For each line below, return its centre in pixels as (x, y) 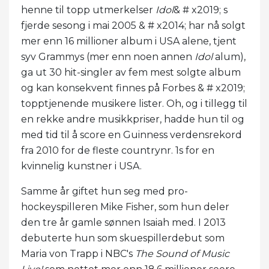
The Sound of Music (182, 253)
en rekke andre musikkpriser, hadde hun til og (133, 119)
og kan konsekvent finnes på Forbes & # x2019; (133, 88)
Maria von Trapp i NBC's (78, 253)
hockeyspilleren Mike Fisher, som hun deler (125, 207)
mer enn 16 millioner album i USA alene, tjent (129, 41)
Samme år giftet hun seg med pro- (104, 191)
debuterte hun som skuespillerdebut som (123, 238)
